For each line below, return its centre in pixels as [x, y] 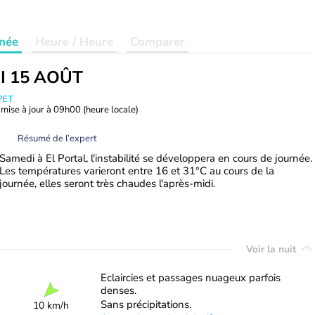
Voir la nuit [272, 249]
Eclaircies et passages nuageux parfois [190, 278]
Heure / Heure [74, 42]
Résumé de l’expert [57, 138]
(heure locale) [111, 110]
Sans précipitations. [146, 304]
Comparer [157, 42]
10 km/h [51, 306]
